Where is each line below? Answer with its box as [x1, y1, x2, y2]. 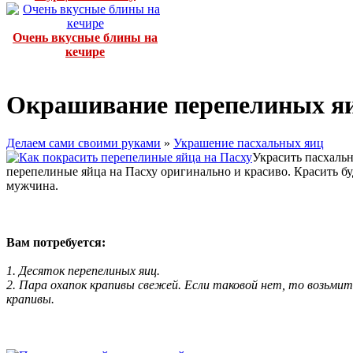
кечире [65, 45, 105, 59]
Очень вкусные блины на [13, 31, 158, 45]
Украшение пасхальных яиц [173, 136, 324, 150]
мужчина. [6, 179, 58, 193]
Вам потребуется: [6, 236, 106, 250]
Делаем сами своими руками [6, 136, 161, 150]
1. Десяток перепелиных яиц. [6, 264, 160, 278]
